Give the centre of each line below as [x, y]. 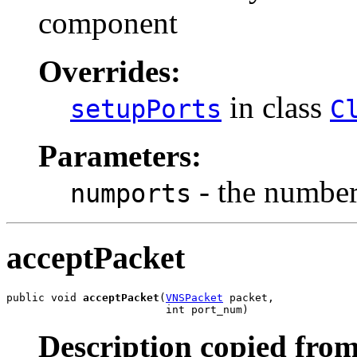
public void [45, 297]
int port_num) [127, 309]
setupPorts [146, 110]
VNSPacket [194, 297]
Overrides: [110, 72]
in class [276, 108]
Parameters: [120, 156]
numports [131, 194]
